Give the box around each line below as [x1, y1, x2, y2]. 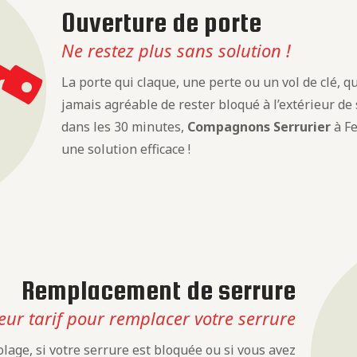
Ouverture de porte [61, 7, 261, 38]
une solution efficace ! [61, 140, 190, 159]
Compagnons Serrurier [186, 118, 331, 136]
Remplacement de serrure [22, 274, 296, 305]
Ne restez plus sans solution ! [61, 38, 291, 63]
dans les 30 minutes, [61, 118, 187, 136]
